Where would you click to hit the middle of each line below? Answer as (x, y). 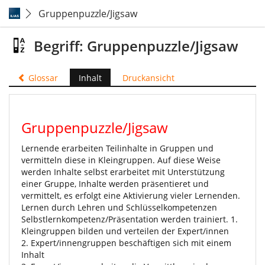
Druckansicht (148, 78)
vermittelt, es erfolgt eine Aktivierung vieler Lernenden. (131, 195)
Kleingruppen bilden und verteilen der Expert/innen (125, 231)
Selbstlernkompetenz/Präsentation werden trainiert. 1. (130, 219)
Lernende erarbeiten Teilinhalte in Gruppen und (117, 148)
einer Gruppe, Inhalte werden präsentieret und (115, 184)
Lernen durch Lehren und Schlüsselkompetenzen (119, 207)
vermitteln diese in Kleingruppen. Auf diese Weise (121, 160)
